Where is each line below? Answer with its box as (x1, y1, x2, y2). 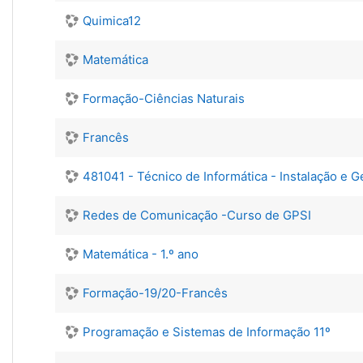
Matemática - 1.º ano (83, 246, 199, 262)
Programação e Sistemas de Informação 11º (83, 324, 331, 340)
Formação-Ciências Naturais (83, 91, 245, 106)
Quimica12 (83, 13, 141, 28)
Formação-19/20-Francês (83, 285, 228, 301)
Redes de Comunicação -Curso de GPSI (83, 207, 311, 223)
